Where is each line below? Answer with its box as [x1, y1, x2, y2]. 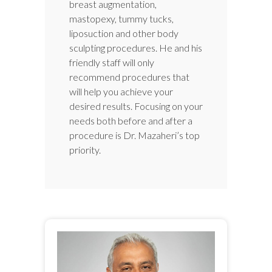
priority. [69, 143, 101, 155]
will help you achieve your [69, 85, 173, 97]
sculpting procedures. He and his [69, 41, 202, 53]
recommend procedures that [69, 70, 189, 83]
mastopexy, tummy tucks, [69, 12, 174, 24]
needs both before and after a [69, 114, 192, 126]
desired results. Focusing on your [69, 100, 203, 112]
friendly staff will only [69, 56, 154, 68]
